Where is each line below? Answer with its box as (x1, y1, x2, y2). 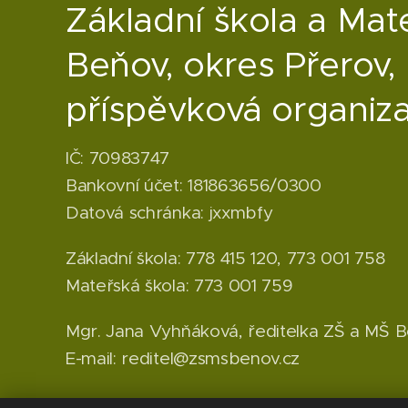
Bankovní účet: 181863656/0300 (66, 175, 321, 196)
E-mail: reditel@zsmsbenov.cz (66, 348, 301, 369)
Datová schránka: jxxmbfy (66, 202, 273, 223)
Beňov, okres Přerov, (66, 43, 396, 86)
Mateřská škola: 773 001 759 (66, 275, 293, 296)
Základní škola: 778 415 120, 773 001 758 (66, 248, 385, 269)
